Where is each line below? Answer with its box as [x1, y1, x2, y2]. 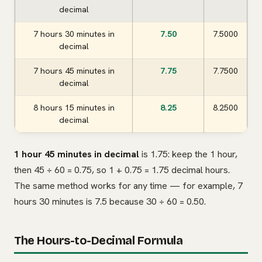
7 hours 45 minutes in [33, 65, 115, 77]
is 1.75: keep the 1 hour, [139, 148, 237, 161]
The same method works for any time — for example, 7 [14, 180, 243, 192]
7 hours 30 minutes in [33, 29, 115, 40]
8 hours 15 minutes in [33, 102, 115, 113]
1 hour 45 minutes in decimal [14, 148, 139, 161]
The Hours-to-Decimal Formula [14, 233, 182, 248]
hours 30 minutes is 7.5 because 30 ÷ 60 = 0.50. [14, 195, 206, 208]
